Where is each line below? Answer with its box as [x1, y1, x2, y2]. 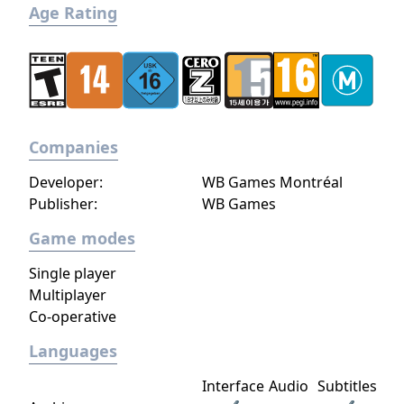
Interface [202, 376, 264, 396]
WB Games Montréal [202, 172, 343, 192]
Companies [29, 136, 118, 158]
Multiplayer [29, 285, 106, 305]
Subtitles [317, 376, 377, 396]
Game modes [29, 227, 135, 249]
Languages [29, 340, 117, 362]
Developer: [29, 172, 103, 192]
